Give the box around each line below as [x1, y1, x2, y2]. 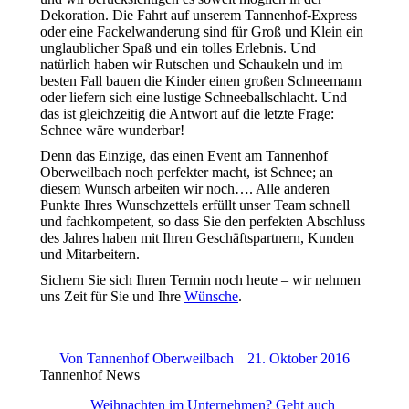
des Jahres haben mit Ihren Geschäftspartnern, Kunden [40, 230, 354, 246]
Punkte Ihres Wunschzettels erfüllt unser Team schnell [40, 197, 350, 213]
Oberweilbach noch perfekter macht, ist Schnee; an [40, 164, 333, 180]
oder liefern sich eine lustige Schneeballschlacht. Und [40, 89, 347, 105]
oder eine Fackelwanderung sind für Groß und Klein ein [40, 24, 363, 39]
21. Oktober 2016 [247, 351, 350, 366]
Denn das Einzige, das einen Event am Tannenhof [40, 148, 328, 163]
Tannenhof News [40, 367, 140, 383]
